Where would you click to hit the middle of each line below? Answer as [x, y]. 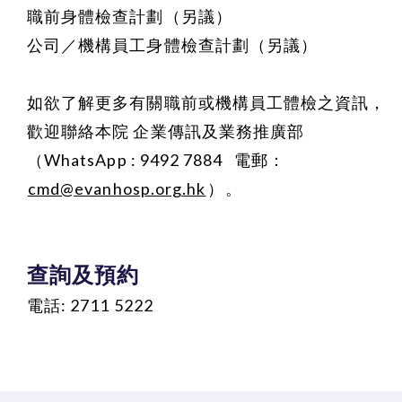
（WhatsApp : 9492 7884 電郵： [156, 160]
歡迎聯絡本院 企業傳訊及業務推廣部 [166, 131]
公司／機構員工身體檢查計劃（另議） [173, 45]
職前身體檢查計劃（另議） [130, 16]
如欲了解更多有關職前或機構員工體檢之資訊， [207, 102]
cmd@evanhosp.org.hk [117, 188]
